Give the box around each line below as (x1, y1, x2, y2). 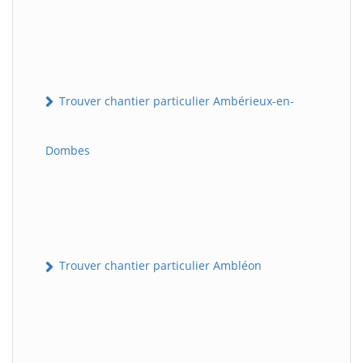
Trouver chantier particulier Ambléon (56, 258, 262, 274)
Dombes (45, 143, 90, 159)
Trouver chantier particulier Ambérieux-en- (56, 93, 294, 109)
